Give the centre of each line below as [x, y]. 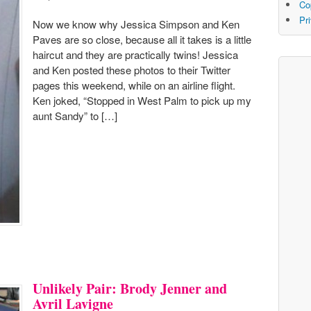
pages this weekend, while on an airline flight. [135, 85]
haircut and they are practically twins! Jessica [135, 54]
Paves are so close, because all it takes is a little [142, 39]
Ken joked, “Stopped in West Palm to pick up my [142, 100]
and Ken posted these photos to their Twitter [132, 69]
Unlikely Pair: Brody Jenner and [130, 289]
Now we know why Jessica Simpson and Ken [136, 24]
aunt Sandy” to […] [75, 115]
